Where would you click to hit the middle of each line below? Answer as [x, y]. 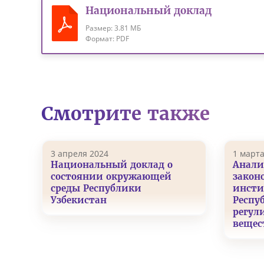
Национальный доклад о [111, 164]
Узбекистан [78, 200]
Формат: [101, 39]
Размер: [100, 28]
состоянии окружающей [111, 176]
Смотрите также [125, 113]
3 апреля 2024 [79, 153]
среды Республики [96, 188]
